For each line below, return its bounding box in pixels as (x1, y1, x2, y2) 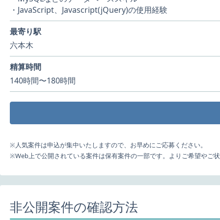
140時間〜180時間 (10, 75, 76, 86)
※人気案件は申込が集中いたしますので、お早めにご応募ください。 (10, 140, 207, 149)
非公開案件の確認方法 (10, 198, 138, 216)
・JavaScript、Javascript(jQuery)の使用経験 (10, 4, 167, 15)
